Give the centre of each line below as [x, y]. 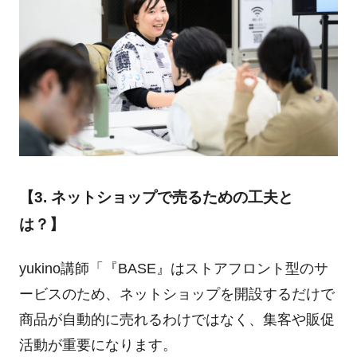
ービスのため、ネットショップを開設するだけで [177, 294]
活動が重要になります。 [98, 345]
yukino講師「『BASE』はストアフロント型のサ [173, 268]
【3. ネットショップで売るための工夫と [156, 198]
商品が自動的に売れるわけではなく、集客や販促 [177, 319]
